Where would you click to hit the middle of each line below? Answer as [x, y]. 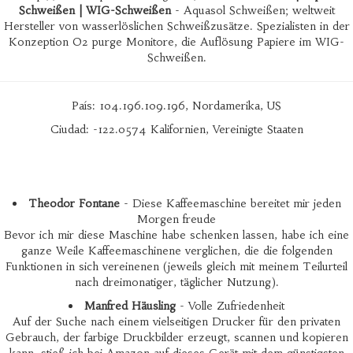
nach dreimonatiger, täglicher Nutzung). [176, 282]
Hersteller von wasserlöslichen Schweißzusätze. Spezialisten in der [176, 26]
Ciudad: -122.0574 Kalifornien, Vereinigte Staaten [176, 129]
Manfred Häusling [130, 306]
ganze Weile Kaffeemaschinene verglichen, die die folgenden [176, 251]
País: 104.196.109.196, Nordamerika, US [176, 106]
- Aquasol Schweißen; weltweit [253, 10]
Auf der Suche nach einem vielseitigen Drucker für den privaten [176, 321]
